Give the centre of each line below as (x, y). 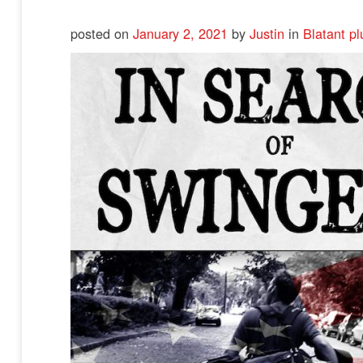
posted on (102, 33)
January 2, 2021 (182, 33)
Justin (267, 33)
